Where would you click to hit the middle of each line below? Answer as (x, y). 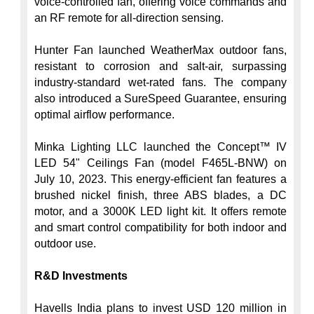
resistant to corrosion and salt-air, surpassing (161, 66)
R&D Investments (81, 276)
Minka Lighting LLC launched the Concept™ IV (161, 147)
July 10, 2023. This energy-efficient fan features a (161, 179)
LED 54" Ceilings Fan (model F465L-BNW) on (161, 163)
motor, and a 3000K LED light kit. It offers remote (161, 211)
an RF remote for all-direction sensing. (129, 18)
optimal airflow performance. (104, 115)
